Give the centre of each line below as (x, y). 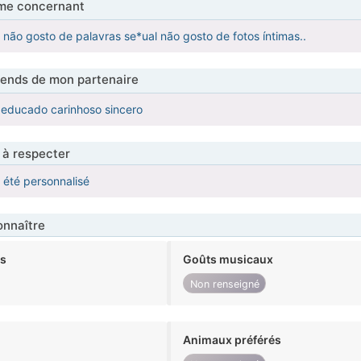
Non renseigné (224, 284)
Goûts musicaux (228, 259)
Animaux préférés (232, 340)
